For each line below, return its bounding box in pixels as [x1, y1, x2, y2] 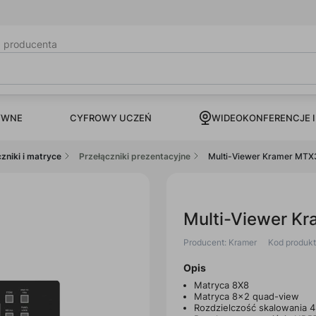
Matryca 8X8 [194, 279, 249, 291]
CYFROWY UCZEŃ [69, 111, 152, 123]
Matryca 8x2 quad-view [194, 290, 299, 302]
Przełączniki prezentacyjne [79, 150, 190, 162]
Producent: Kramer [183, 236, 257, 248]
